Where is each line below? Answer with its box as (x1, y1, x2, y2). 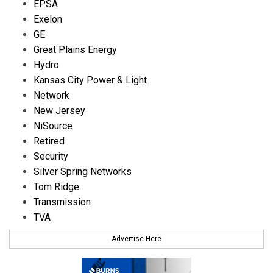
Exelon (34, 13, 62, 25)
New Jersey (34, 104, 85, 116)
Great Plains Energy (34, 43, 117, 55)
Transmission (34, 196, 91, 208)
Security (34, 150, 68, 162)
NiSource (34, 119, 73, 132)
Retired (34, 135, 65, 147)
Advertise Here (112, 235, 161, 244)
